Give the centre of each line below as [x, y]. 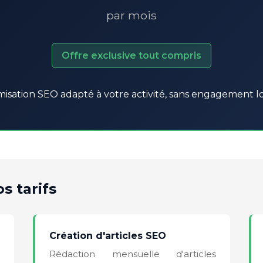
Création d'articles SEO [108, 235]
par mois [131, 15]
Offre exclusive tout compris [131, 55]
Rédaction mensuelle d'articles [133, 254]
